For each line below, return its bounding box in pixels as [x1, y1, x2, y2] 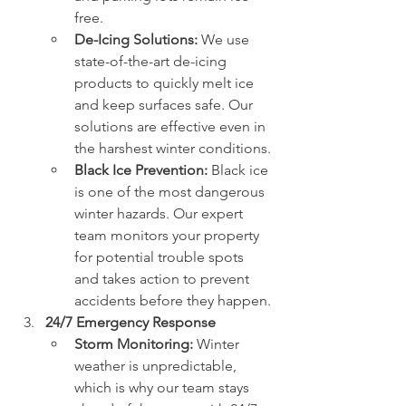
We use [198, 31, 253, 49]
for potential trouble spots [74, 248, 247, 266]
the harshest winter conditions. [74, 140, 271, 158]
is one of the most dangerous [74, 183, 268, 201]
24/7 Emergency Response [45, 314, 216, 332]
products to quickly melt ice [74, 74, 257, 92]
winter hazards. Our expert [74, 205, 246, 223]
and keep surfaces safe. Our [74, 96, 256, 114]
